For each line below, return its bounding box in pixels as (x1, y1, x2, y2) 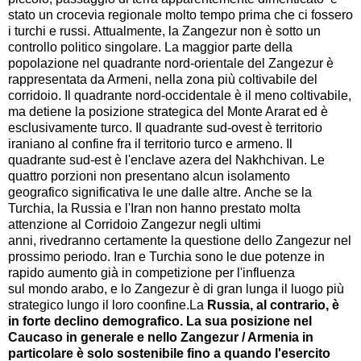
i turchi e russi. (8, 23, 90, 38)
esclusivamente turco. (8, 120, 132, 135)
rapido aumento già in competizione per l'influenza (8, 265, 295, 280)
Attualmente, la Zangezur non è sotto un (93, 23, 321, 38)
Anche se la (244, 185, 312, 199)
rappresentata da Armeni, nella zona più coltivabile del (8, 72, 317, 86)
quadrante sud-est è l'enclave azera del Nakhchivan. (8, 152, 307, 167)
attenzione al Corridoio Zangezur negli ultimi (8, 217, 261, 231)
